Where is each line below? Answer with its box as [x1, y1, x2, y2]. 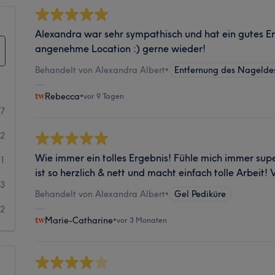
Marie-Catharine [45, 214, 114, 226]
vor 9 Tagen [83, 91, 125, 101]
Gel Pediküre [174, 188, 227, 199]
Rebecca [45, 90, 80, 102]
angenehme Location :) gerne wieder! [35, 42, 206, 55]
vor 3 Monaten [117, 215, 168, 225]
